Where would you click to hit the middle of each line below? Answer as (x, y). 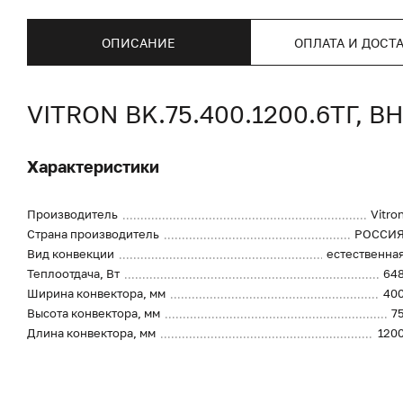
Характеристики (93, 166)
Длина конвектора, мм (91, 333)
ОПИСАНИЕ (139, 42)
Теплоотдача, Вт (73, 273)
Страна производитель (93, 234)
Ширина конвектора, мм (96, 293)
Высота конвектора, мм (94, 313)
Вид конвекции (71, 254)
